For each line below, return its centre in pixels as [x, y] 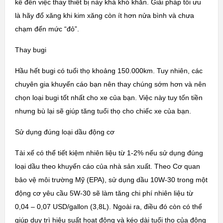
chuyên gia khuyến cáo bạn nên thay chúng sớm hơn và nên [110, 84]
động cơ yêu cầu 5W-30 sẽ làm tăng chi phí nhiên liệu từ [104, 193]
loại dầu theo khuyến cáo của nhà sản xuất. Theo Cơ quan [107, 167]
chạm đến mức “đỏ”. [47, 29]
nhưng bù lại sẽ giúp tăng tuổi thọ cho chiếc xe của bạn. [103, 111]
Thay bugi [30, 50]
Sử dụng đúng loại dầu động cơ [64, 132]
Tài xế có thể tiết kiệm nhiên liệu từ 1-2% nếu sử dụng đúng [109, 153]
